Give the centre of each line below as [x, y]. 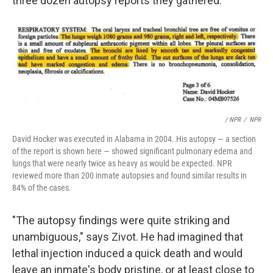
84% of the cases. [42, 187]
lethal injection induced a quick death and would [127, 253]
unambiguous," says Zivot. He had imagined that [128, 236]
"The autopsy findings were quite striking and [121, 220]
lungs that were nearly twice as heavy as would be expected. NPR [122, 163]
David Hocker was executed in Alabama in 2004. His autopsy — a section [134, 139]
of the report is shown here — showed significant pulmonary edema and [132, 151]
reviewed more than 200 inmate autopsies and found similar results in [129, 175]
